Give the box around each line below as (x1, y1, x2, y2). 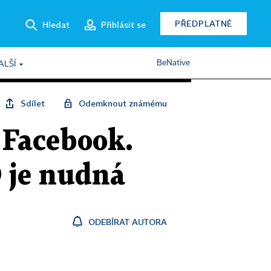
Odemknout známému (79, 98, 167, 108)
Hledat (42, 19, 70, 30)
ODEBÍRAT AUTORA (88, 217, 167, 227)
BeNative (157, 59, 190, 67)
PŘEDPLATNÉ (175, 18, 232, 28)
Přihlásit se (101, 19, 146, 30)
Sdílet (21, 98, 45, 108)
